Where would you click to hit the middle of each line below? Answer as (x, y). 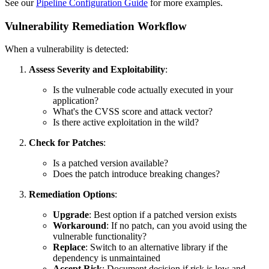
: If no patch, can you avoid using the (177, 226)
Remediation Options (72, 195)
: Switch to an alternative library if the (156, 247)
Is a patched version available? (110, 163)
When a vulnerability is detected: (67, 49)
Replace (69, 247)
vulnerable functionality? (100, 237)
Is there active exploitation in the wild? (126, 122)
